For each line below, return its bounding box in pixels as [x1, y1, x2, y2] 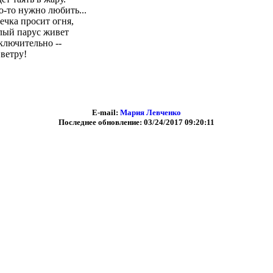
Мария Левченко [120, 108, 181, 117]
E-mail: [92, 108, 120, 117]
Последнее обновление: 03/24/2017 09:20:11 [58, 118, 214, 127]
